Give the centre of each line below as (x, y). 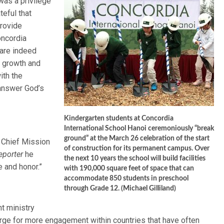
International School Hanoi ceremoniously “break (139, 128)
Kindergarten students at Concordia (119, 118)
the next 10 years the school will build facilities (135, 158)
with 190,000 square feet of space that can (129, 168)
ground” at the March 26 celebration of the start (137, 138)
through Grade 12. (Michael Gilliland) (120, 188)
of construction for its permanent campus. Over (137, 148)
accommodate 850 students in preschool (126, 178)
